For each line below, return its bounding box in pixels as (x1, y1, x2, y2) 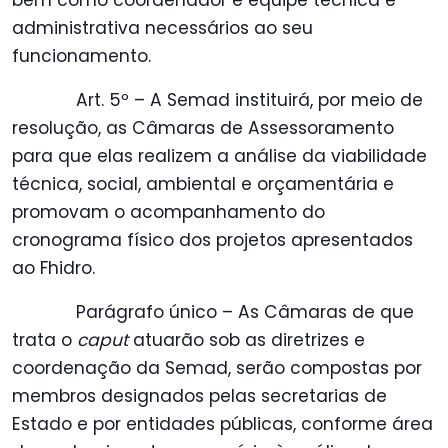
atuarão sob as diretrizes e (128, 328, 365, 353)
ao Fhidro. (12, 256, 95, 281)
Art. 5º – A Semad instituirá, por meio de (76, 88, 423, 113)
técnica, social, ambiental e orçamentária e (12, 172, 394, 197)
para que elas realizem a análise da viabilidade (12, 144, 427, 169)
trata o (12, 328, 77, 353)
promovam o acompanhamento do (12, 200, 325, 225)
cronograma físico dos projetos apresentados (12, 228, 413, 253)
